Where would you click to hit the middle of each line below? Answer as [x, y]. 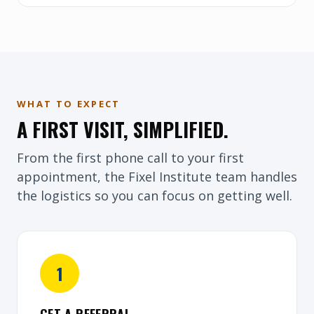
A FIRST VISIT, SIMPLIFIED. [123, 129]
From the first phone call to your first [130, 158]
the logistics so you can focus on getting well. [155, 196]
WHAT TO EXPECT [69, 104]
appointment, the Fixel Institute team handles [157, 177]
